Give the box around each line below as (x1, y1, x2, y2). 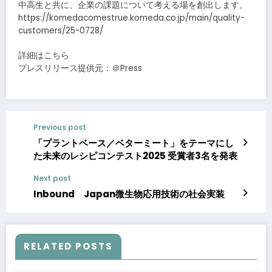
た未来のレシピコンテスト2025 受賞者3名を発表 (33, 149, 237, 162)
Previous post (33, 121, 86, 132)
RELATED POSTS (24, 239, 113, 253)
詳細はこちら (18, 49, 69, 61)
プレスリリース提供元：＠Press (18, 62, 144, 74)
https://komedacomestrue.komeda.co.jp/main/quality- (18, 12, 245, 24)
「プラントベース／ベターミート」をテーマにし (33, 136, 234, 149)
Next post (33, 172, 71, 183)
